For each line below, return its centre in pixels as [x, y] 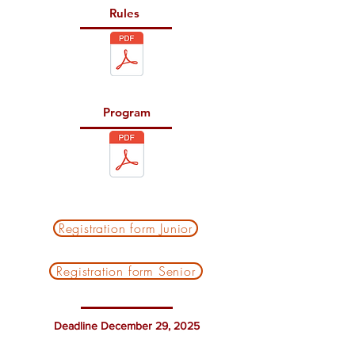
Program [127, 112]
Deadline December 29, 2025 [127, 326]
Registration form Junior [126, 228]
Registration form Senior [126, 271]
